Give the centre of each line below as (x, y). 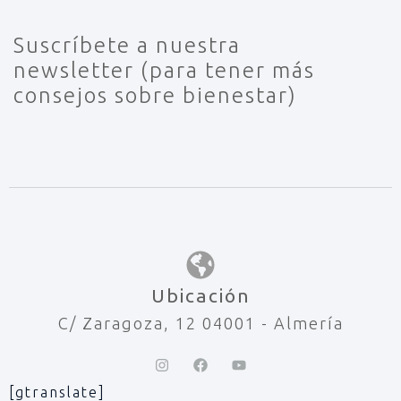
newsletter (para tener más (164, 70)
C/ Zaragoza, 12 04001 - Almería (200, 323)
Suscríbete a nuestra (127, 45)
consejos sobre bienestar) (155, 95)
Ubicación (200, 295)
